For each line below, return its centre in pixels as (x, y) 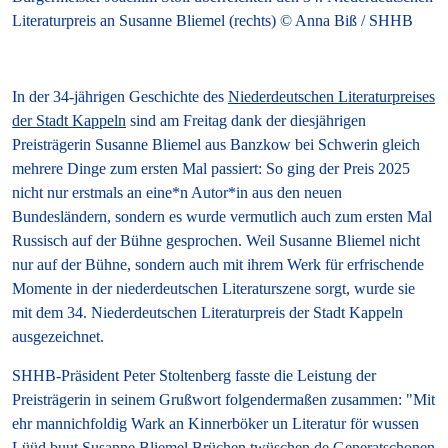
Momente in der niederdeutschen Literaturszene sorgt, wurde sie (213, 289)
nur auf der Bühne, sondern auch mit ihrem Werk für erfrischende (218, 265)
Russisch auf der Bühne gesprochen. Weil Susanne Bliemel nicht (216, 241)
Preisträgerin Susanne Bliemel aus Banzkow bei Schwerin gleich (216, 145)
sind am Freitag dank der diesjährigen (246, 121)
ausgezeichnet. (58, 337)
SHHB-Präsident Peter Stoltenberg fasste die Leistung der (194, 376)
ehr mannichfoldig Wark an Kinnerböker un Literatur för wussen (215, 424)
